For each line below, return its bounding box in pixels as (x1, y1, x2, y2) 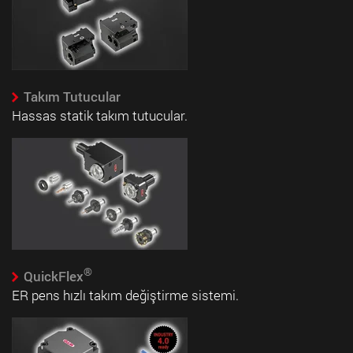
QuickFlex (23, 266, 84, 285)
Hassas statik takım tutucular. (12, 106, 188, 125)
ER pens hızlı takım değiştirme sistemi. (12, 285, 239, 304)
